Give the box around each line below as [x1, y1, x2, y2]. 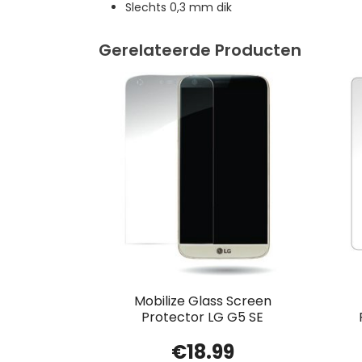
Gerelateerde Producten [99, 38, 301, 61]
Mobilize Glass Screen [133, 292, 271, 311]
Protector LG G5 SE [141, 308, 264, 327]
